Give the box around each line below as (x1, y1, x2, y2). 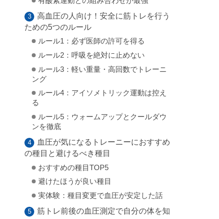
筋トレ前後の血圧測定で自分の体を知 (37, 206, 171, 215)
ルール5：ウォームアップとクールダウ (38, 113, 167, 121)
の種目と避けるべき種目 (24, 148, 110, 157)
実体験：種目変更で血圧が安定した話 (38, 192, 163, 200)
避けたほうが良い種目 (38, 177, 111, 186)
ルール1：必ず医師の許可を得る (38, 37, 145, 45)
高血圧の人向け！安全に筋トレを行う (37, 11, 171, 20)
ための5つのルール (24, 22, 91, 31)
